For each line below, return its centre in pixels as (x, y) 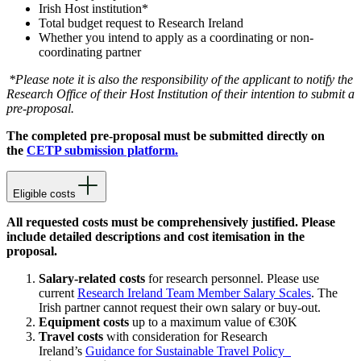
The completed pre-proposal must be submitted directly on (166, 136)
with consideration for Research (187, 337)
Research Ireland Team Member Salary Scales (194, 293)
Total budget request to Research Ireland (141, 23)
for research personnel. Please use (234, 279)
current (58, 293)
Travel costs (73, 337)
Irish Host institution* (93, 9)
